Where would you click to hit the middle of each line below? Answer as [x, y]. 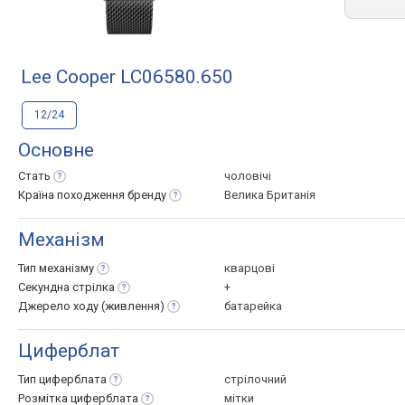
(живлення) [133, 306]
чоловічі [248, 176]
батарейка [253, 306]
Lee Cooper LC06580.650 [127, 77]
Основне [56, 150]
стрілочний [255, 379]
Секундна [45, 287]
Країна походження [73, 195]
